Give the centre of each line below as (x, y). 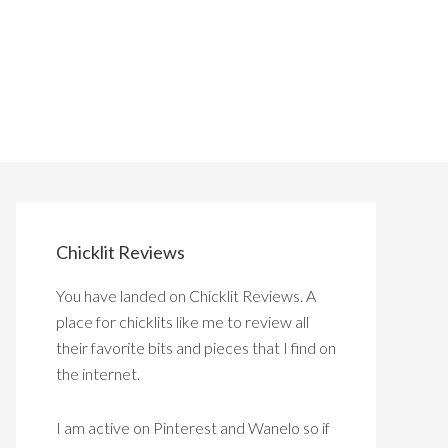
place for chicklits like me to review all (182, 321)
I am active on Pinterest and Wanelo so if (193, 427)
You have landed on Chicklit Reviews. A (186, 295)
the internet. (98, 373)
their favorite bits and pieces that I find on (196, 347)
